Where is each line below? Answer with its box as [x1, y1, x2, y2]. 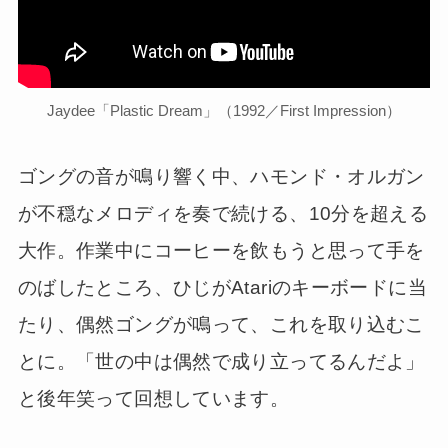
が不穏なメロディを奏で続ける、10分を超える [17, 203, 429, 225]
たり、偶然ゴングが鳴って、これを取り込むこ [17, 314, 425, 336]
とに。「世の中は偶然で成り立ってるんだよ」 [17, 351, 425, 373]
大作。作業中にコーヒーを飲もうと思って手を [17, 240, 425, 262]
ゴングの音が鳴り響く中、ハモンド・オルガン [17, 166, 425, 188]
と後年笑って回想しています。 [17, 388, 290, 410]
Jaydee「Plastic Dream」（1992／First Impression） [47, 101, 401, 119]
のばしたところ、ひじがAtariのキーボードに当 [17, 277, 427, 299]
